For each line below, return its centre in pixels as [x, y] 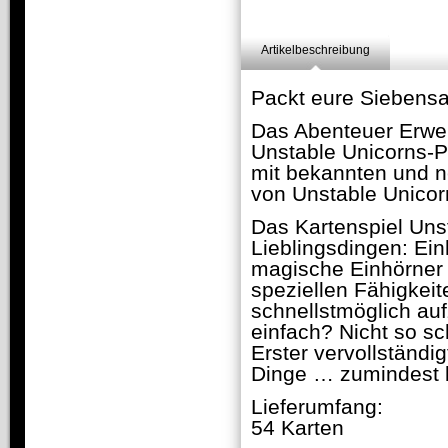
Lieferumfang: [317, 407]
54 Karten [297, 428]
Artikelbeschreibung [315, 50]
